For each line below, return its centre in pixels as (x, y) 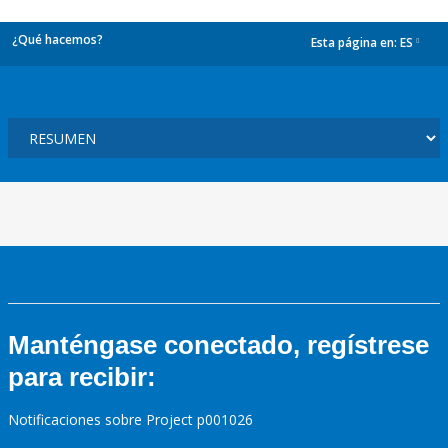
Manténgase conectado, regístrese (218, 345)
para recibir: (82, 377)
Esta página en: (355, 43)
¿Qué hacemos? (57, 39)
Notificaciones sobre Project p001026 (130, 419)
